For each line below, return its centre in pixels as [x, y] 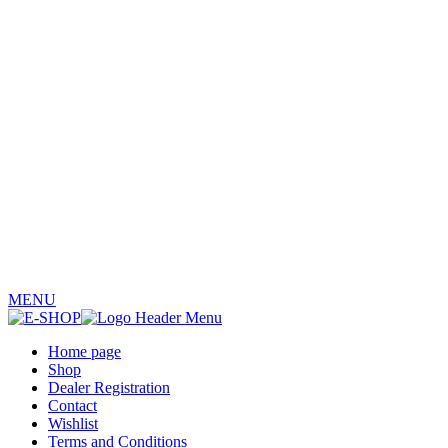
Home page [84, 351]
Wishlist [73, 423]
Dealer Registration [109, 387]
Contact [72, 405]
